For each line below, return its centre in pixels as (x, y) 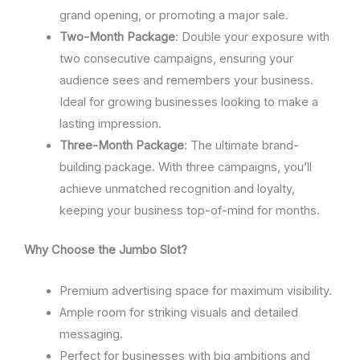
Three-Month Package (121, 146)
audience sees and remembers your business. (186, 81)
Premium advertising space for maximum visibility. (195, 290)
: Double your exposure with (252, 37)
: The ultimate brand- (241, 146)
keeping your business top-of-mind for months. (189, 211)
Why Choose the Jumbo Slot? (106, 250)
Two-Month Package (117, 37)
